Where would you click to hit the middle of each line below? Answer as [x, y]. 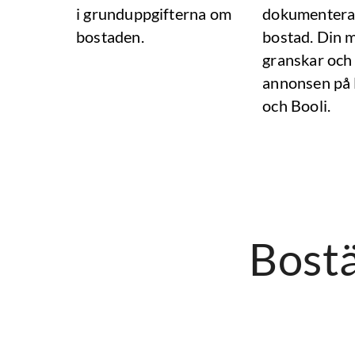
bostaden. [110, 36]
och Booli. [297, 105]
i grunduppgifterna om [154, 13]
